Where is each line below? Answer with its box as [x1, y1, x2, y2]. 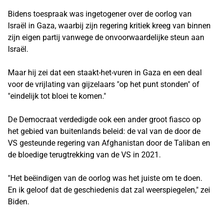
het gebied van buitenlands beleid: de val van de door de [8, 127, 200, 136]
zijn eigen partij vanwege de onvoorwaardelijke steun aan [8, 33, 204, 42]
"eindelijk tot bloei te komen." [8, 91, 106, 101]
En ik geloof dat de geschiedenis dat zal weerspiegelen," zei [8, 185, 210, 195]
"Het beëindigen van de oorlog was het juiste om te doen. [8, 174, 202, 183]
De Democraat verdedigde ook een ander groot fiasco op [8, 115, 201, 124]
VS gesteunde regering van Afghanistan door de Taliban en [8, 138, 210, 148]
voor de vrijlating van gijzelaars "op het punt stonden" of [8, 80, 199, 89]
